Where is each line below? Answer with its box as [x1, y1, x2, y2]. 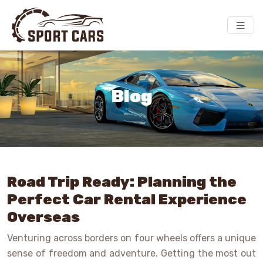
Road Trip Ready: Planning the [7, 173, 237, 191]
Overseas [7, 208, 80, 226]
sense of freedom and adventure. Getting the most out [7, 248, 256, 259]
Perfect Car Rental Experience [7, 191, 247, 208]
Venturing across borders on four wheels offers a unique [7, 232, 256, 244]
